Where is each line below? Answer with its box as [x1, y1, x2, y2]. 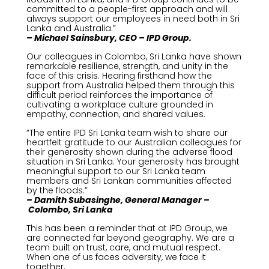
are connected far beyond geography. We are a [26, 232, 234, 244]
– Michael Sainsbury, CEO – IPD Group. [26, 32, 192, 44]
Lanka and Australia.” [26, 22, 116, 34]
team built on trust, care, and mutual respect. [26, 241, 220, 253]
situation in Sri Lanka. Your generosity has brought [26, 156, 240, 168]
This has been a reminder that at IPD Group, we [26, 222, 228, 234]
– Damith [26, 194, 67, 206]
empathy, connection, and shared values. [26, 108, 205, 120]
